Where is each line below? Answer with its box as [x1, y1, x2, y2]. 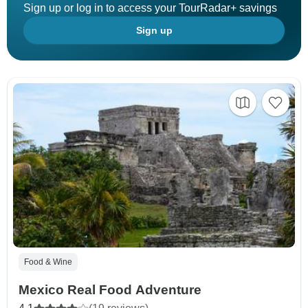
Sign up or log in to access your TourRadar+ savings [23, 2, 277, 14]
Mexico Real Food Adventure [19, 283, 201, 298]
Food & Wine [24, 257, 72, 267]
